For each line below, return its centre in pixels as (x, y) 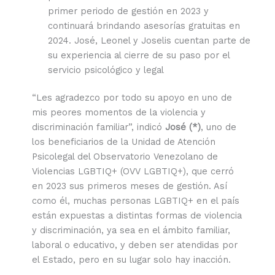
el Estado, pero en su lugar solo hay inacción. (131, 260)
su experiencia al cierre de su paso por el (139, 55)
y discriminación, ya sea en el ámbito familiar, (131, 230)
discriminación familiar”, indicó (98, 127)
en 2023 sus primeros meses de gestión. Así (129, 186)
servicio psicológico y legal (106, 70)
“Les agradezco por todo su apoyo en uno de (132, 98)
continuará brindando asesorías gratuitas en (144, 25)
